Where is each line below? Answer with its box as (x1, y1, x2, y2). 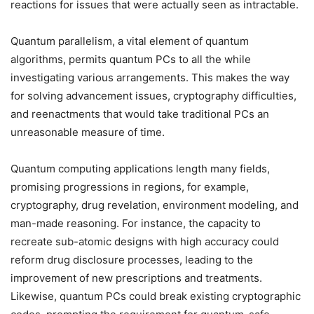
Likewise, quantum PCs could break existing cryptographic (11, 289, 301, 303)
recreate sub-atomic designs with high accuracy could (11, 235, 279, 249)
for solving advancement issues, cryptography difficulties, (11, 89, 296, 103)
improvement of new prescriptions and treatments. (11, 271, 262, 285)
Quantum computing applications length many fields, (11, 162, 270, 176)
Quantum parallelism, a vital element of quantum (11, 34, 249, 48)
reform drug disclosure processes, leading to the (11, 253, 253, 267)
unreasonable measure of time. (11, 125, 165, 139)
